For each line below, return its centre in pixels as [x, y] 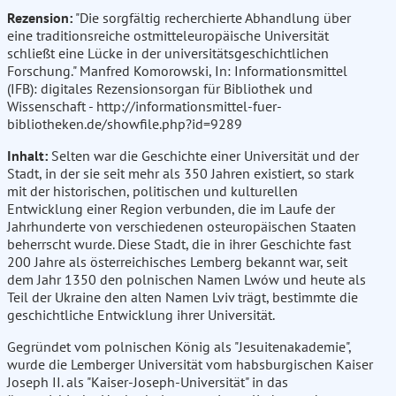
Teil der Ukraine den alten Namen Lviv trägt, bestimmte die [183, 297]
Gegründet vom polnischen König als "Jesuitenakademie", [179, 347]
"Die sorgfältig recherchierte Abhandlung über [212, 18]
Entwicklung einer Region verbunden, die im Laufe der [171, 209]
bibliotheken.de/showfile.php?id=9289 [125, 124]
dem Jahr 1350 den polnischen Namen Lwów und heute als [187, 280]
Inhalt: [27, 156]
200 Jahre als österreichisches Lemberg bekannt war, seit [177, 262]
